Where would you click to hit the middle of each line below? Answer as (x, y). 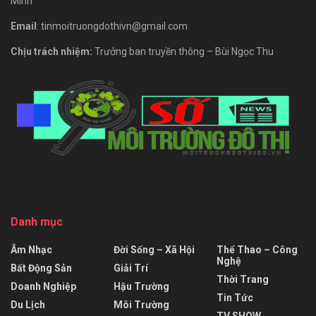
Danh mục (37, 221)
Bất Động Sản (41, 268)
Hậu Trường (141, 286)
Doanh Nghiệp (43, 286)
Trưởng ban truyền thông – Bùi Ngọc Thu (184, 51)
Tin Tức (235, 297)
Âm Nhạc (31, 249)
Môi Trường (141, 304)
